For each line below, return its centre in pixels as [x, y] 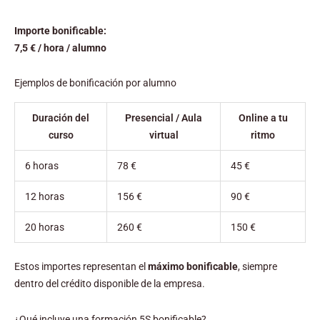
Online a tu [263, 118]
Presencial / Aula [164, 118]
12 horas [45, 196]
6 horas [42, 166]
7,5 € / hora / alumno [60, 47]
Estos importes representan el [81, 266]
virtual [164, 135]
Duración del [61, 118]
